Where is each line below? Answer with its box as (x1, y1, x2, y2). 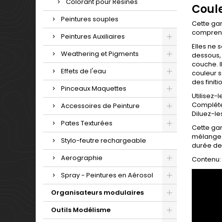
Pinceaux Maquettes (61, 84, 126, 93)
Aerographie (61, 153, 103, 163)
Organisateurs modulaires (51, 188, 144, 197)
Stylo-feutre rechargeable (61, 136, 146, 145)
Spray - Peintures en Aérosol (61, 170, 153, 180)
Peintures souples (61, 14, 118, 24)
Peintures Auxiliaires (61, 32, 125, 41)
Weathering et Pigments (61, 49, 139, 58)
